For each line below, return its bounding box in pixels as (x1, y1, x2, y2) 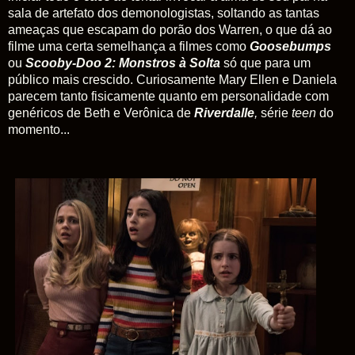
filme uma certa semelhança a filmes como (8, 40, 250, 54)
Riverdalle (194, 106, 254, 120)
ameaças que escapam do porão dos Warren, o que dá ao (8, 23, 332, 37)
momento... (8, 123, 70, 137)
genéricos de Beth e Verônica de (8, 106, 194, 120)
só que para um (223, 56, 311, 71)
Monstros (119, 56, 176, 71)
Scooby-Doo (25, 56, 101, 71)
